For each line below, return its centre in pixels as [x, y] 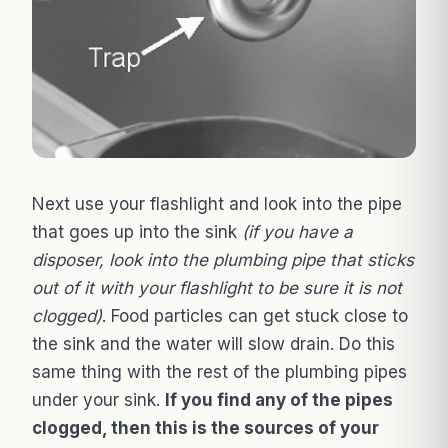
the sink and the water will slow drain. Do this [213, 344]
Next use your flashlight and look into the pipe [217, 204]
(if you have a [297, 232]
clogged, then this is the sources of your [205, 428]
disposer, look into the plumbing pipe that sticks [223, 260]
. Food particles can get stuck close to [255, 316]
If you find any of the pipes [279, 400]
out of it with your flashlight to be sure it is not [217, 288]
